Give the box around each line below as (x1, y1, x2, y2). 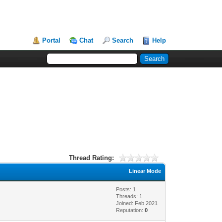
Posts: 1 (116, 186, 136, 192)
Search (112, 37, 134, 44)
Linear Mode (129, 167, 162, 174)
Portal (42, 37, 61, 44)
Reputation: (116, 207, 145, 213)
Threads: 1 (116, 193, 143, 199)
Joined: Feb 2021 (116, 200, 158, 206)
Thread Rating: (69, 154, 114, 162)
